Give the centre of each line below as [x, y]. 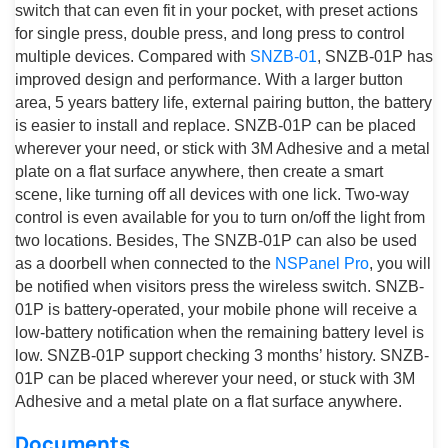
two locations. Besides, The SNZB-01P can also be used [216, 241]
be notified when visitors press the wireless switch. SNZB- [219, 287]
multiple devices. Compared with [132, 57]
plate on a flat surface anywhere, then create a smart [199, 172]
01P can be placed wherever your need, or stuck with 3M [215, 379]
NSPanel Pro [322, 264]
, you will [400, 264]
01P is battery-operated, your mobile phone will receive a [216, 310]
